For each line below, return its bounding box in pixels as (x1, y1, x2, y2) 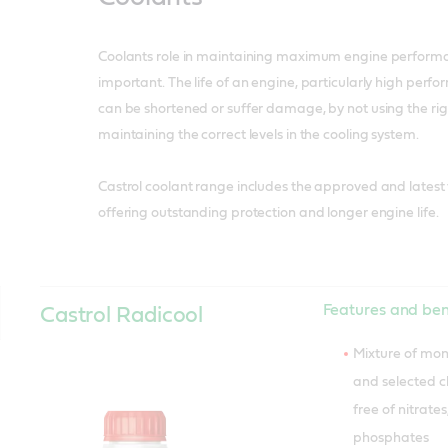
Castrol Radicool (39, 303, 204, 326)
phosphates (352, 430, 429, 445)
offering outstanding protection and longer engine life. (97, 205, 439, 220)
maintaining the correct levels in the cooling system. (97, 127, 419, 142)
